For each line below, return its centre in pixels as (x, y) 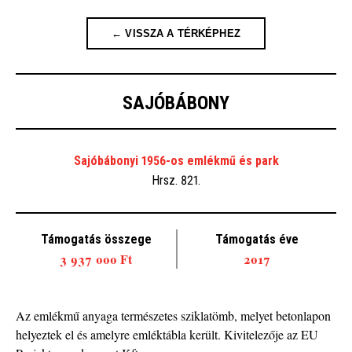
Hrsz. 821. (176, 180)
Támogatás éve (257, 239)
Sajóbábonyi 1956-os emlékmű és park (176, 161)
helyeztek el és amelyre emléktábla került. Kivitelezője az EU (167, 334)
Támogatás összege (96, 239)
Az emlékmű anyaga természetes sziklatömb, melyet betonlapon (173, 315)
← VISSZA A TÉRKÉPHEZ (176, 33)
